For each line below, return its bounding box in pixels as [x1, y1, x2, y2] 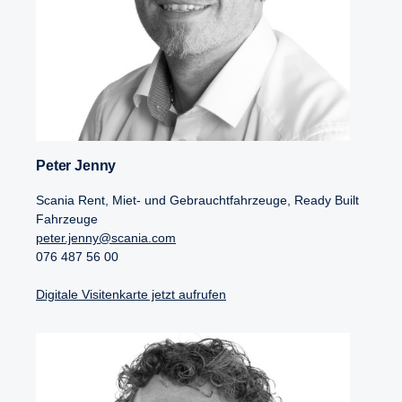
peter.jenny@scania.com [36, 231, 176, 246]
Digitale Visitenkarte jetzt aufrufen [36, 287, 226, 302]
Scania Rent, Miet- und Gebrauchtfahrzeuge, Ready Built [36, 193, 359, 208]
